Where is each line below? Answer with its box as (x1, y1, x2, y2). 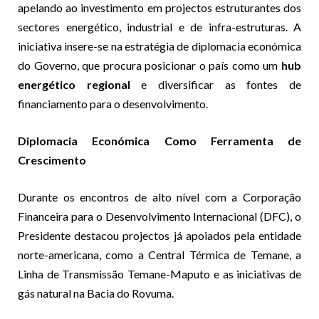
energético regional (18, 78, 130, 92)
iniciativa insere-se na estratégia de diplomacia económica (18, 39, 301, 53)
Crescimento (18, 153, 86, 167)
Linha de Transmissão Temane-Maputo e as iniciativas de (18, 267, 301, 281)
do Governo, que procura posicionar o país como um (18, 58, 281, 73)
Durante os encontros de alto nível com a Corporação (18, 190, 301, 204)
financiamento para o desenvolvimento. (18, 97, 208, 111)
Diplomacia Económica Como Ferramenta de (18, 134, 301, 148)
